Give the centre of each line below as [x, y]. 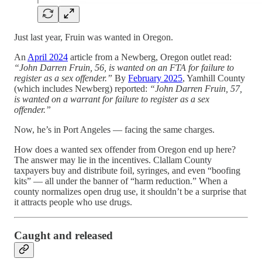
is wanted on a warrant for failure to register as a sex [112, 99]
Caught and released [63, 235]
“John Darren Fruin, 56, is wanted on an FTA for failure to [124, 67]
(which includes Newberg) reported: [82, 88]
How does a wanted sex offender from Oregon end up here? [125, 149]
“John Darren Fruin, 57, [196, 88]
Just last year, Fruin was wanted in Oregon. [94, 37]
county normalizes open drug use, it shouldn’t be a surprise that [130, 191]
